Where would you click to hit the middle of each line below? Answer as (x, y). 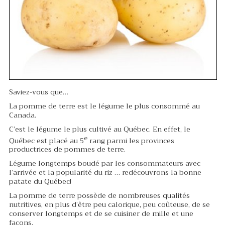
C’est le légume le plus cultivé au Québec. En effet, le (99, 129)
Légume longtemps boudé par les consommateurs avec (104, 163)
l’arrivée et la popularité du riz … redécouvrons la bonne (105, 173)
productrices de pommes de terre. (67, 149)
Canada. (22, 115)
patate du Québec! (40, 182)
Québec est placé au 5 (46, 140)
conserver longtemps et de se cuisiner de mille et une (101, 214)
